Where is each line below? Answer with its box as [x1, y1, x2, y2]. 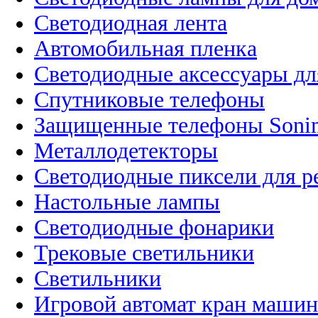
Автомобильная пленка [34, 35, 257, 61]
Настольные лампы [34, 189, 220, 214]
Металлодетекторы [34, 138, 218, 163]
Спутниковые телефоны [34, 87, 265, 112]
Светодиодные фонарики [34, 214, 274, 240]
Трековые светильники [34, 240, 254, 265]
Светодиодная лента [34, 10, 227, 35]
